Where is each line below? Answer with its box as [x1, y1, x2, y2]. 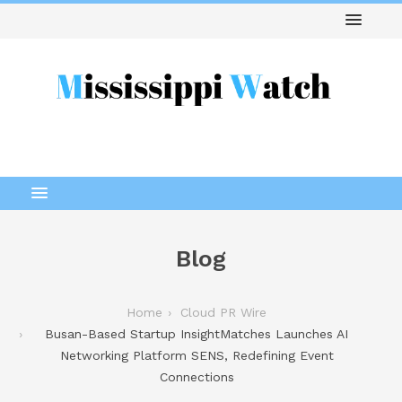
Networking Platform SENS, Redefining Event [59, 347, 334, 363]
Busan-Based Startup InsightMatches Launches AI [45, 326, 348, 341]
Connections [159, 369, 234, 384]
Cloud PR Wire [180, 304, 267, 319]
